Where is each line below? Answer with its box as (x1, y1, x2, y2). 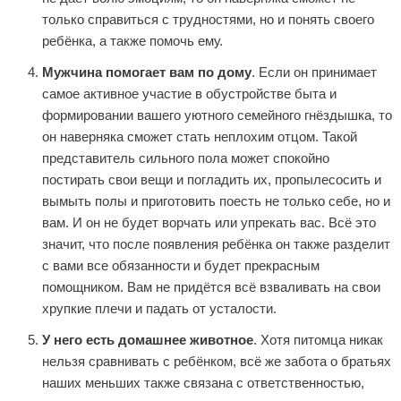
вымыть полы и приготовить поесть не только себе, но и (42, 192, 390, 209)
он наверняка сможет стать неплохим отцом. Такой (42, 128, 357, 144)
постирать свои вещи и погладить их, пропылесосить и (42, 171, 381, 187)
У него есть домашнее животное (42, 331, 253, 347)
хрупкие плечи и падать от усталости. (42, 300, 277, 316)
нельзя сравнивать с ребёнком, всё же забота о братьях (42, 353, 391, 369)
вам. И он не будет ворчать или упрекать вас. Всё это (42, 214, 376, 230)
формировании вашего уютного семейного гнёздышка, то (42, 107, 392, 123)
